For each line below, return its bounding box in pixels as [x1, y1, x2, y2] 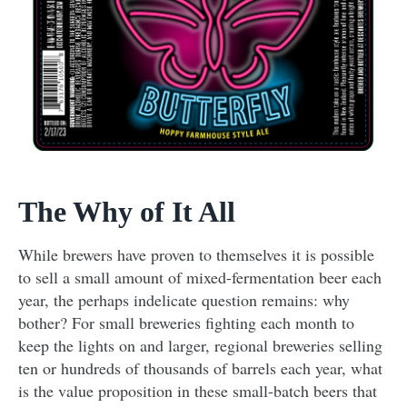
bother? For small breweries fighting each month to [18, 312, 354, 334]
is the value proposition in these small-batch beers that [18, 380, 377, 402]
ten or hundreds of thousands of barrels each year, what [18, 357, 382, 380]
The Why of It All [18, 195, 235, 229]
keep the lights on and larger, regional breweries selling [18, 334, 382, 357]
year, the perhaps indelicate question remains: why [18, 289, 350, 312]
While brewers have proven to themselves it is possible [18, 243, 374, 266]
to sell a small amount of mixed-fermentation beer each [18, 266, 382, 289]
